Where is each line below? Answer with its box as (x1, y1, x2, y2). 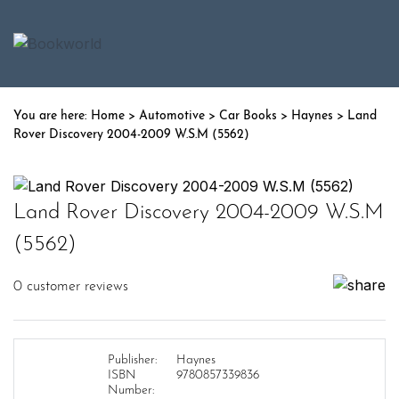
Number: (108, 384, 154, 397)
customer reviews (22, 280, 128, 294)
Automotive (139, 110, 205, 123)
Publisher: (108, 354, 157, 367)
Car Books (219, 110, 277, 123)
